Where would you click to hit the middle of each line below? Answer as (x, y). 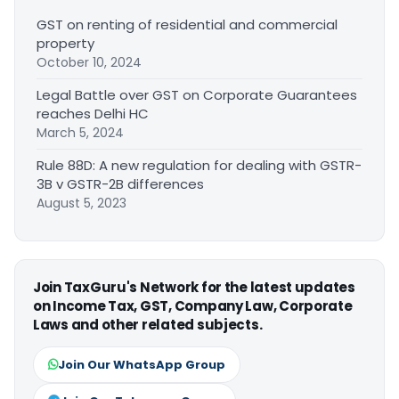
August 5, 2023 (81, 204)
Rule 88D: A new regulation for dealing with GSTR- (199, 166)
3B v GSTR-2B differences (120, 184)
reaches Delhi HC (93, 114)
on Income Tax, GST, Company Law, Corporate (193, 306)
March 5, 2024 (80, 133)
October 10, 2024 (89, 63)
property (65, 44)
